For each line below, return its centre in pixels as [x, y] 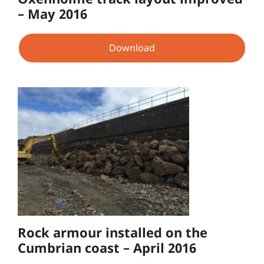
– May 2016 [52, 14]
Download [132, 47]
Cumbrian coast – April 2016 [107, 248]
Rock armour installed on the [113, 232]
